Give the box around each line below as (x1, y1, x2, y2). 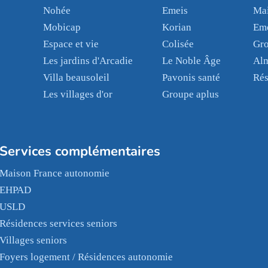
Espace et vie (42, 38, 99, 50)
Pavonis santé (162, 72, 220, 83)
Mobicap (42, 22, 81, 33)
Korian (162, 22, 191, 33)
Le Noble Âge (162, 55, 221, 66)
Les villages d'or (42, 89, 112, 100)
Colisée (162, 38, 194, 50)
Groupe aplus (162, 89, 219, 100)
